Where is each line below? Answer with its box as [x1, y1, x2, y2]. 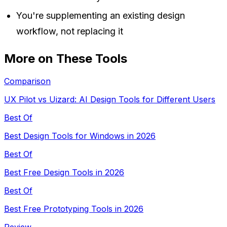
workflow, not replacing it [16, 25, 123, 36]
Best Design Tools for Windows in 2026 [4, 130, 156, 141]
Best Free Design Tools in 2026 [4, 167, 124, 177]
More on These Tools [4, 51, 127, 66]
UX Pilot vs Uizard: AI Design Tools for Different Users [4, 94, 215, 104]
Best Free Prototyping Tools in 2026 [4, 203, 143, 214]
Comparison [4, 75, 51, 86]
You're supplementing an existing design [16, 10, 185, 21]
